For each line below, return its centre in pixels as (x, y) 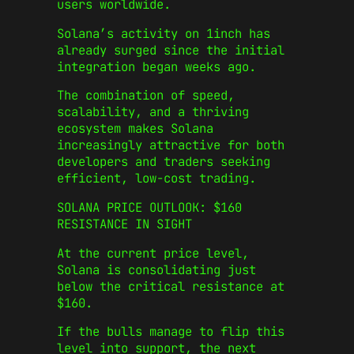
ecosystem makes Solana (135, 129)
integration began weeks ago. (156, 66)
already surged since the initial (171, 50)
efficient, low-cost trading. (156, 179)
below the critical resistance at (171, 286)
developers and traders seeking (164, 162)
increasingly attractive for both (171, 145)
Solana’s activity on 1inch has (164, 33)
